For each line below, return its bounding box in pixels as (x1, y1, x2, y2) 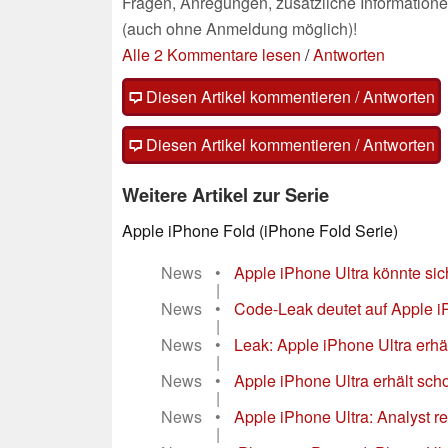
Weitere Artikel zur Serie (122, 181, 329, 209)
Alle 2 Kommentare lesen (122, 43, 301, 67)
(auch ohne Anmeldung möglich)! (122, 17, 357, 41)
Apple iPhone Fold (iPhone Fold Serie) (122, 219, 398, 243)
